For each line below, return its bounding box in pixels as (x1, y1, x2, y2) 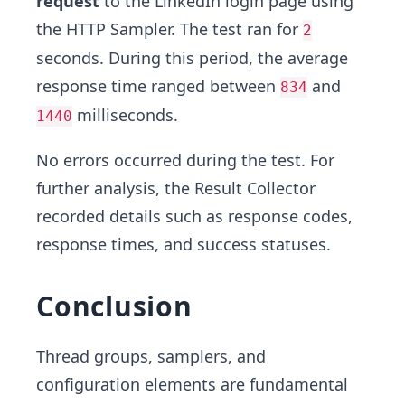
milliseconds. (72, 104, 178, 127)
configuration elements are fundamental (36, 373, 348, 396)
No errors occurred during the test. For (36, 149, 334, 172)
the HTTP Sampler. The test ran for (36, 18, 303, 41)
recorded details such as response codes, (36, 205, 353, 228)
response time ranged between (36, 75, 280, 98)
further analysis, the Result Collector (36, 177, 316, 200)
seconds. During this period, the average (36, 47, 348, 70)
